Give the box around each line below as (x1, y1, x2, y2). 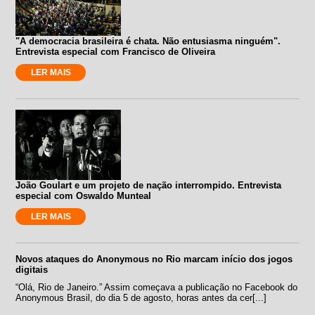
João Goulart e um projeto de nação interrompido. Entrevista (15, 179, 282, 191)
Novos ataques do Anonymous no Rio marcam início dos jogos (15, 253, 293, 264)
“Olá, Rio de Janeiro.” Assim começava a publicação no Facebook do (15, 281, 298, 292)
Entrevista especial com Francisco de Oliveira (15, 46, 216, 57)
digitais (15, 264, 49, 275)
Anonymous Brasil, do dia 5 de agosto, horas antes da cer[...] (15, 292, 267, 303)
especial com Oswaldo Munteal (15, 190, 152, 201)
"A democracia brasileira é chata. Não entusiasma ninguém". (15, 35, 281, 46)
